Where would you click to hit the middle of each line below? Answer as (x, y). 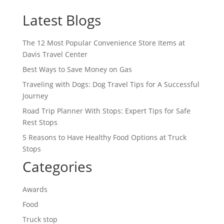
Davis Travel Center (55, 54)
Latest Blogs (61, 20)
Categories (57, 166)
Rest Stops (40, 122)
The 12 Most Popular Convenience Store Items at (103, 42)
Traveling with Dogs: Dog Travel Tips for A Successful (111, 84)
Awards (35, 189)
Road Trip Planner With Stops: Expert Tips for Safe (106, 110)
